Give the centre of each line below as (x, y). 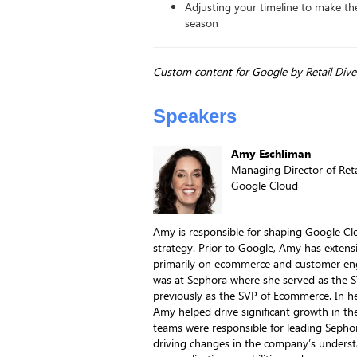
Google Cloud (265, 186)
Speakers (195, 116)
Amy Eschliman (271, 154)
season (202, 23)
